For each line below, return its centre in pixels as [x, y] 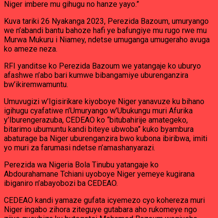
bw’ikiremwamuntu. [36, 84]
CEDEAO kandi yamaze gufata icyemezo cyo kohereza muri [104, 200]
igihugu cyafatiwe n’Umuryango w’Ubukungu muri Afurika [98, 111]
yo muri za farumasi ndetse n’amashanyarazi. [80, 148]
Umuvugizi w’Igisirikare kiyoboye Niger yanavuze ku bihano [104, 101]
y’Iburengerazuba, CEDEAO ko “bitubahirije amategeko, [96, 120]
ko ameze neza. [31, 49]
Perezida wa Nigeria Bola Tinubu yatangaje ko [81, 165]
